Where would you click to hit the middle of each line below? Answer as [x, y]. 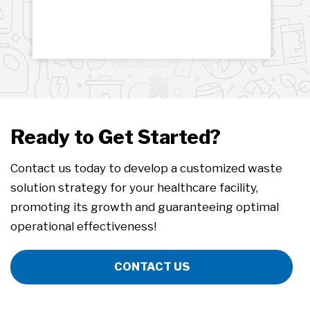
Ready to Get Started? [116, 137]
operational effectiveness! [83, 226]
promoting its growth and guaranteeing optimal [145, 207]
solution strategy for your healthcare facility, [134, 187]
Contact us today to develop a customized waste [146, 168]
